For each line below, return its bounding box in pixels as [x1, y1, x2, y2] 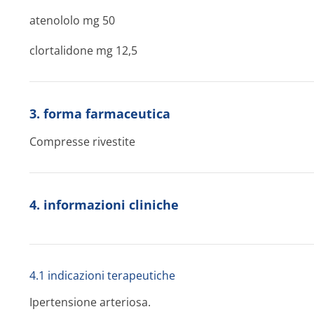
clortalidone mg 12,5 [29, 43, 137, 58]
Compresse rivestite [29, 134, 135, 149]
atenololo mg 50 [29, 13, 115, 28]
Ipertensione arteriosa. [29, 294, 151, 310]
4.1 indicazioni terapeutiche [29, 268, 175, 283]
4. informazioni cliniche [29, 196, 179, 213]
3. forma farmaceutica [29, 105, 170, 122]
